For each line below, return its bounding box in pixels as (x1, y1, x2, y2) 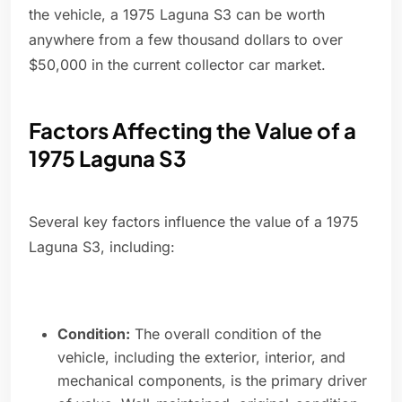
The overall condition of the (130, 325, 321, 344)
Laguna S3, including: (29, 238, 175, 257)
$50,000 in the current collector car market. (29, 56, 326, 74)
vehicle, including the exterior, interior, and (57, 348, 345, 367)
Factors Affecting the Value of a (29, 117, 356, 144)
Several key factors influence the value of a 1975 (29, 213, 359, 232)
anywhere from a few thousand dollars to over (29, 31, 343, 49)
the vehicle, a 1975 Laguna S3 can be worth (29, 5, 325, 24)
